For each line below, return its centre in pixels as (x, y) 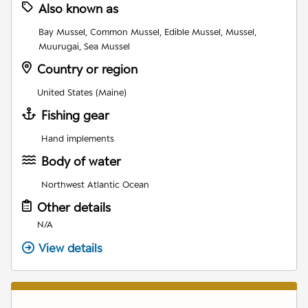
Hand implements (78, 138)
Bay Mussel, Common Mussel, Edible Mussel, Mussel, (147, 31)
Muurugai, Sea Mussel (84, 46)
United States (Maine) (82, 92)
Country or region (87, 69)
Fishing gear (75, 115)
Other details (74, 207)
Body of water (81, 161)
